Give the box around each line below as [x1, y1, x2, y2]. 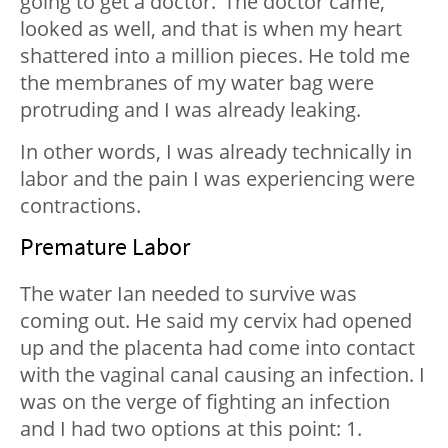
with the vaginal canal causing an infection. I [20, 361, 425, 389]
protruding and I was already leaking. [20, 96, 361, 124]
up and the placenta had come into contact [20, 334, 415, 362]
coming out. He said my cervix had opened [20, 307, 412, 335]
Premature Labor [20, 231, 190, 263]
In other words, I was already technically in [20, 138, 412, 166]
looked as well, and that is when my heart [20, 15, 402, 43]
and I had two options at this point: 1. [20, 415, 362, 443]
